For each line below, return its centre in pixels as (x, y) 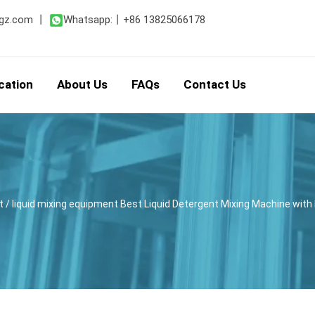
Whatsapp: (88, 19)
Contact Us (215, 84)
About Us (83, 84)
